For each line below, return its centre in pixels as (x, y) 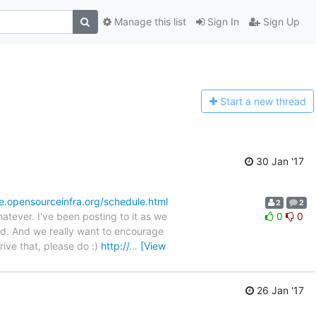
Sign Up (280, 22)
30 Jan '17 (279, 161)
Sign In (221, 22)
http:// (115, 245)
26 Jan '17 (279, 291)
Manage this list (148, 22)
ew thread (282, 102)
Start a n (239, 102)
